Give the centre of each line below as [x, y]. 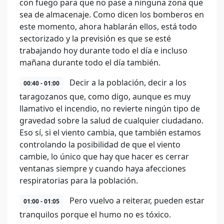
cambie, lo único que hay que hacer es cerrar [104, 156]
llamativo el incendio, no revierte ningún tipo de [110, 108]
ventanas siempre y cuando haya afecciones [103, 168]
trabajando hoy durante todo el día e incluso [103, 50]
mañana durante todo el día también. [90, 62]
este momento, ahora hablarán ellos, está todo [108, 26]
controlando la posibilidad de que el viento [100, 144]
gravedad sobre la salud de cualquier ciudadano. [111, 120]
